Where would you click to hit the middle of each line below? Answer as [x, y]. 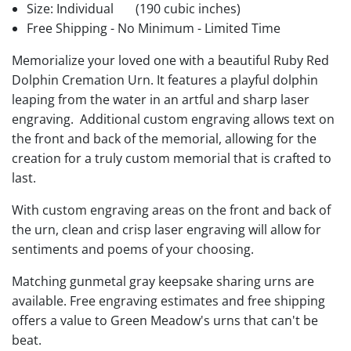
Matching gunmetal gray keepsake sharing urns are [163, 282]
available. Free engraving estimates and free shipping [168, 301]
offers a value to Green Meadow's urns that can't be [165, 321]
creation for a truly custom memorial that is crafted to [172, 159]
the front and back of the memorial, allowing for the [164, 139]
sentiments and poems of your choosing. [134, 250]
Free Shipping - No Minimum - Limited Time [154, 29]
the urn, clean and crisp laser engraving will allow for [166, 230]
